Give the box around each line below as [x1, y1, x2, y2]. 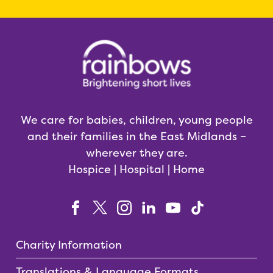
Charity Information [16, 237, 122, 252]
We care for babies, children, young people [20, 112, 253, 127]
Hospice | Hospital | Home [68, 161, 205, 176]
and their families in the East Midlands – [27, 129, 246, 143]
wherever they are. [85, 145, 188, 160]
